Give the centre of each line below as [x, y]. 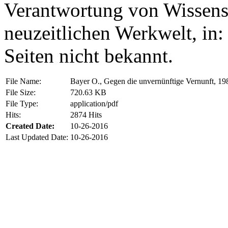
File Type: [22, 103]
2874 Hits [86, 115]
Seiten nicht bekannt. [89, 55]
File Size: [21, 92]
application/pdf [94, 103]
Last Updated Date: [37, 137]
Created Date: [30, 126]
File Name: [23, 81]
